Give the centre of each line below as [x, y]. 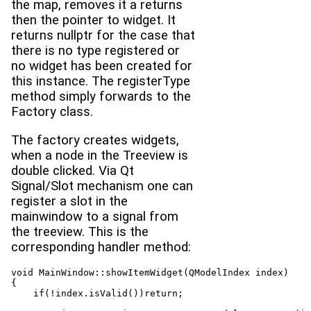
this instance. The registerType [101, 82]
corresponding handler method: [101, 247]
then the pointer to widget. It [93, 20]
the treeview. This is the [80, 232]
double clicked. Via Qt [73, 170]
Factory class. [52, 112]
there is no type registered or [95, 51]
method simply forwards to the [101, 97]
